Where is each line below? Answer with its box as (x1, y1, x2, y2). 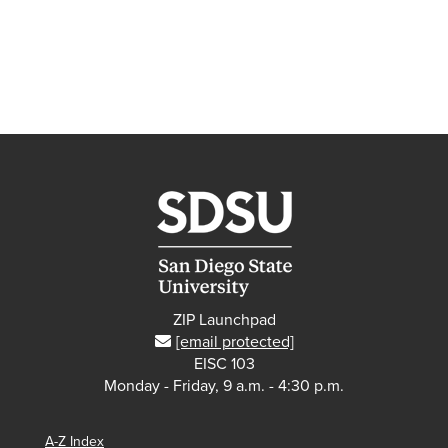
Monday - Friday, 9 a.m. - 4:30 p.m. (104, 375, 344, 396)
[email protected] (175, 331, 294, 352)
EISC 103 (193, 353, 255, 374)
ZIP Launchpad (172, 309, 276, 330)
